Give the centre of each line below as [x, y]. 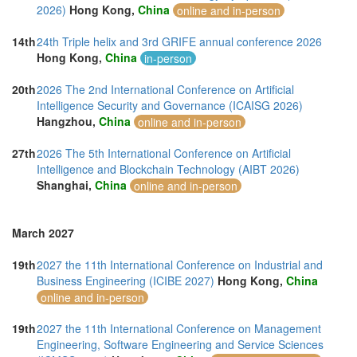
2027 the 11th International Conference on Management [179, 328]
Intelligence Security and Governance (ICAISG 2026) [170, 105]
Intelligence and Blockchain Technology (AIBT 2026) [168, 169]
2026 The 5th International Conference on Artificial [164, 153]
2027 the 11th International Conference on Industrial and [180, 265]
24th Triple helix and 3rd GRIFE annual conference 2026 [179, 41]
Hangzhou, [68, 121]
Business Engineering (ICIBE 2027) [126, 280]
